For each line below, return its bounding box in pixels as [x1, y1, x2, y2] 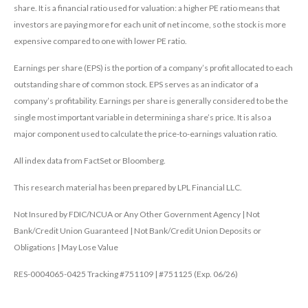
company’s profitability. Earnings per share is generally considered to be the [14, 96, 288, 107]
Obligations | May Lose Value [14, 242, 118, 253]
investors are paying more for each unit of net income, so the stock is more [14, 19, 286, 30]
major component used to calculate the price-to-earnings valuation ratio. [14, 129, 278, 140]
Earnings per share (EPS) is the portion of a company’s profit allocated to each [14, 63, 293, 74]
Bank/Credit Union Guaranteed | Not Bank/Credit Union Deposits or [14, 225, 261, 236]
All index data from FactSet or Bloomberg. [14, 155, 166, 166]
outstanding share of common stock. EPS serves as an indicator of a [14, 79, 258, 90]
